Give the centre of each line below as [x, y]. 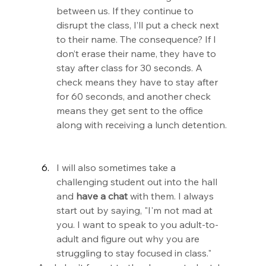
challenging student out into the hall [138, 182]
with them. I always [172, 196]
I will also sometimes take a [117, 167]
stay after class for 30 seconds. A [130, 68]
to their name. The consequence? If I [137, 39]
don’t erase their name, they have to [137, 53]
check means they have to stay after [138, 82]
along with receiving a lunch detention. [141, 125]
